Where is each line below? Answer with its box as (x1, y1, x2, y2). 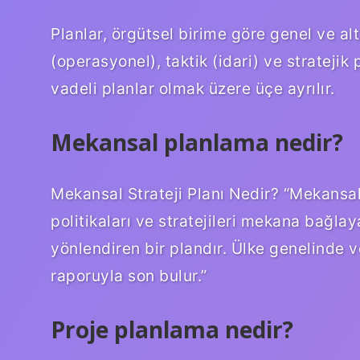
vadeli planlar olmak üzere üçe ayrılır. (51, 78, 335, 98)
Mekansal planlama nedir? (51, 126, 343, 157)
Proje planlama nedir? (51, 313, 293, 345)
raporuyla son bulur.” (51, 265, 207, 285)
